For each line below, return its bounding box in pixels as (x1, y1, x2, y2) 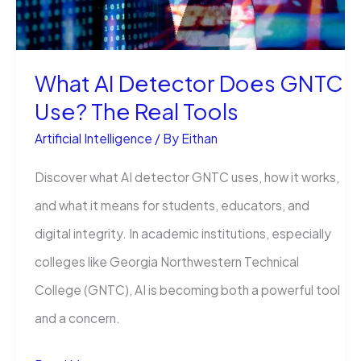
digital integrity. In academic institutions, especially (35, 225, 332, 241)
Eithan (181, 131, 218, 147)
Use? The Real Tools (35, 97, 239, 125)
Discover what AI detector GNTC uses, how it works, (35, 168, 340, 185)
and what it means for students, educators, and (35, 197, 310, 213)
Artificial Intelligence (35, 131, 153, 147)
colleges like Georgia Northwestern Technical (35, 253, 300, 269)
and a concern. (35, 309, 121, 326)
